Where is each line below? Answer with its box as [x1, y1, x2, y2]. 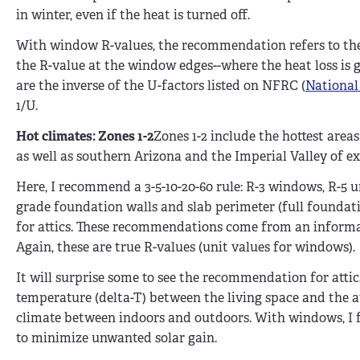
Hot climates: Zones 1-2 [16, 128, 153, 145]
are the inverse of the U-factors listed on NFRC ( [16, 77, 305, 95]
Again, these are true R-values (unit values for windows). [16, 238, 355, 256]
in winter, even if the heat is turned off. [16, 6, 250, 24]
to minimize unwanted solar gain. [16, 329, 217, 346]
